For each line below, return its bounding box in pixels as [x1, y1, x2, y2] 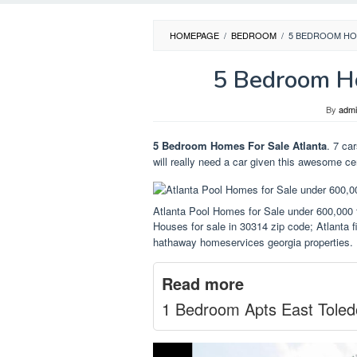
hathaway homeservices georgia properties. [153, 234, 353, 249]
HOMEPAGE [170, 29, 219, 41]
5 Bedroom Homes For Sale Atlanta [153, 138, 327, 153]
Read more [162, 272, 244, 295]
